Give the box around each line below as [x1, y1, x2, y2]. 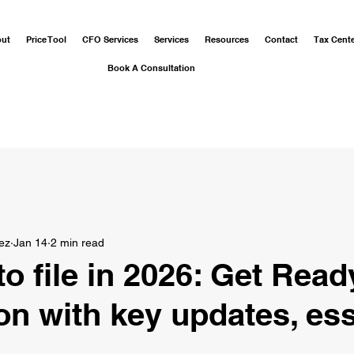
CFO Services [82, 34, 139, 45]
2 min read [51, 235, 104, 249]
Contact [265, 34, 299, 45]
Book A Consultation [107, 62, 196, 73]
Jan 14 [13, 235, 47, 249]
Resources [205, 34, 250, 45]
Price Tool [26, 34, 67, 45]
